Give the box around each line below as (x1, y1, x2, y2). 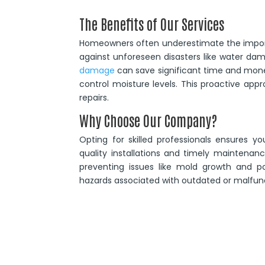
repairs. (79, 91, 109, 104)
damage (79, 64, 115, 76)
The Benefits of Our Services (79, 14, 225, 33)
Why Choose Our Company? (79, 110, 218, 129)
